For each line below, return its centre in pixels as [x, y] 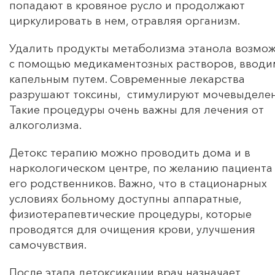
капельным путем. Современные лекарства [127, 79]
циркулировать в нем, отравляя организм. [125, 21]
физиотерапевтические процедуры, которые [130, 214]
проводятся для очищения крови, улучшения [132, 229]
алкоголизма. [45, 125]
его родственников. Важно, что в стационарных [138, 183]
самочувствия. [48, 245]
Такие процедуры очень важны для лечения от [137, 110]
